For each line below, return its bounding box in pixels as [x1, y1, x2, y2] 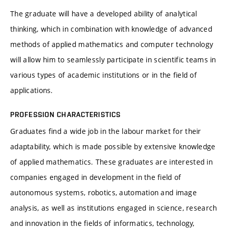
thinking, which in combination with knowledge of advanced [10, 24, 212, 34]
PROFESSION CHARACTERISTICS [10, 110, 121, 119]
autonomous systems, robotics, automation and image [10, 188, 197, 198]
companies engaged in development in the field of [10, 172, 181, 182]
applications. [10, 85, 53, 96]
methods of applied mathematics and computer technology [10, 39, 214, 50]
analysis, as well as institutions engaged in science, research [10, 203, 217, 213]
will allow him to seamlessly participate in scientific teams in [10, 55, 216, 65]
